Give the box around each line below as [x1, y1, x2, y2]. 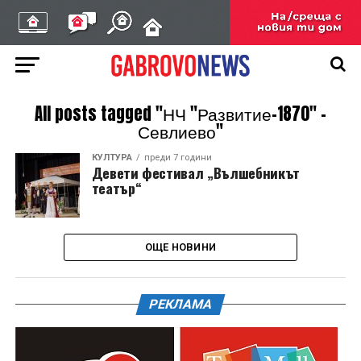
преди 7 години [143, 152, 212, 163]
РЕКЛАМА [147, 297, 214, 312]
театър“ [91, 177, 142, 198]
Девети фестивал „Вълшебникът [91, 162, 300, 183]
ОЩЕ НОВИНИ [144, 241, 217, 253]
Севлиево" [137, 119, 223, 144]
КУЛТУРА [91, 152, 132, 163]
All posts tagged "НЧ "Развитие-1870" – [34, 102, 326, 127]
